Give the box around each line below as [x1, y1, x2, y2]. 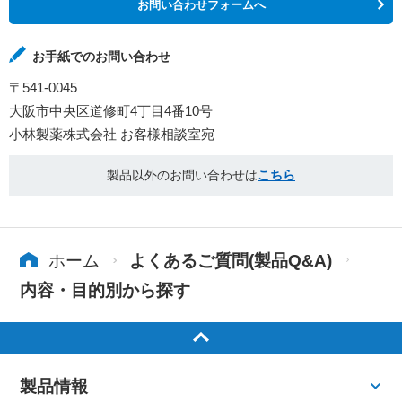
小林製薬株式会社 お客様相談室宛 [9, 127, 214, 143]
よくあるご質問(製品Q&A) [129, 250, 333, 270]
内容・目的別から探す [19, 280, 190, 300]
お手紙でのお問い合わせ [32, 49, 170, 65]
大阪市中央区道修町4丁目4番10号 [9, 103, 213, 119]
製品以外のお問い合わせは [107, 168, 258, 183]
